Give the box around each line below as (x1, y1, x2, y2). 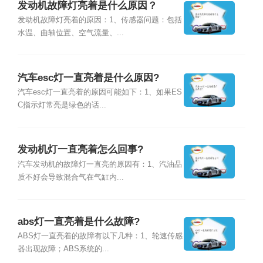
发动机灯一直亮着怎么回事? (17, 144, 143, 156)
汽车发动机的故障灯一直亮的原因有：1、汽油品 (17, 160, 182, 168)
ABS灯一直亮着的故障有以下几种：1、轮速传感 (17, 232, 183, 241)
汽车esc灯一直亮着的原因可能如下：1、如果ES (17, 87, 182, 96)
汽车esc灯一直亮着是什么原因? (17, 72, 159, 83)
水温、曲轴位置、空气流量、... (17, 29, 124, 38)
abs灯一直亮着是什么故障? (17, 216, 140, 228)
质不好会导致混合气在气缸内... (17, 173, 124, 181)
